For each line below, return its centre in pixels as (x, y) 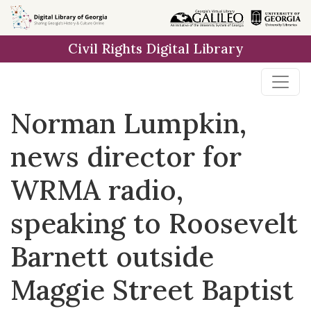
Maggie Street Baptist (152, 290)
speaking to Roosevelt (154, 223)
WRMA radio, (97, 190)
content (36, 50)
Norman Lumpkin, (128, 123)
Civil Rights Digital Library (155, 49)
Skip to (35, 17)
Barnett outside (112, 257)
